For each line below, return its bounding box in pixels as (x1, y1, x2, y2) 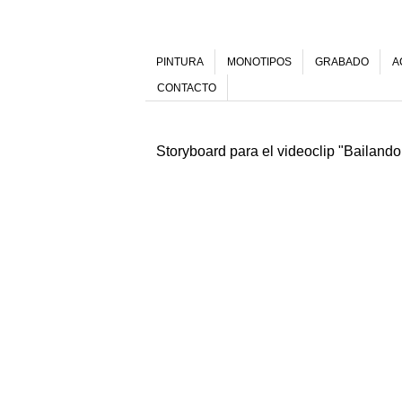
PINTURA (156, 56, 204, 69)
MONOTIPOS (227, 56, 292, 69)
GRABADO (315, 56, 369, 69)
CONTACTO (157, 81, 216, 94)
